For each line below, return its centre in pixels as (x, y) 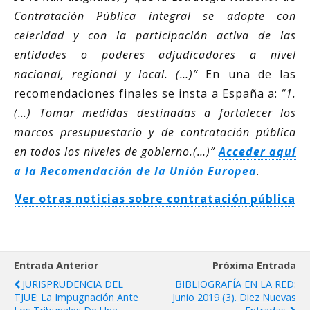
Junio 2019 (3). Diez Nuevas (234, 298)
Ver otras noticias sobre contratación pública (155, 199)
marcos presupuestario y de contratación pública (155, 133)
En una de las (251, 74)
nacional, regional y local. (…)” (110, 74)
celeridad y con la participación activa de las (155, 36)
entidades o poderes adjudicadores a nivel (155, 55)
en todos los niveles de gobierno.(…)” (115, 152)
